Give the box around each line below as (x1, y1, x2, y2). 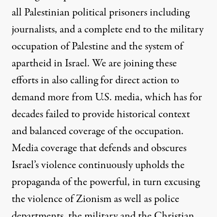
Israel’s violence (12, 157, 76, 173)
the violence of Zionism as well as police (12, 191, 179, 207)
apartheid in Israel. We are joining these (12, 56, 177, 72)
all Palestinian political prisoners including (12, 5, 189, 21)
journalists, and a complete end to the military (12, 22, 203, 38)
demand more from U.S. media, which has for (12, 90, 202, 106)
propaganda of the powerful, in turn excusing (12, 174, 200, 190)
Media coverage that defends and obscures (12, 140, 186, 156)
